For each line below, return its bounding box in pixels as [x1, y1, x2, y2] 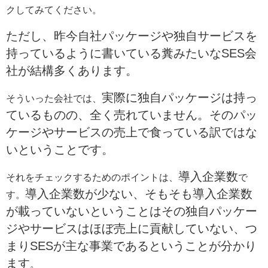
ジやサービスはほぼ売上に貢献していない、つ [6, 222, 257, 234]
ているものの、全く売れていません [6, 108, 197, 121]
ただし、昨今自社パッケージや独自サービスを [6, 29, 257, 42]
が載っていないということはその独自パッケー [6, 205, 257, 217]
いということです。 [6, 143, 114, 156]
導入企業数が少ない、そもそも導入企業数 [25, 187, 252, 200]
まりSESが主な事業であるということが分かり [6, 239, 257, 252]
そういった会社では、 [6, 93, 102, 103]
